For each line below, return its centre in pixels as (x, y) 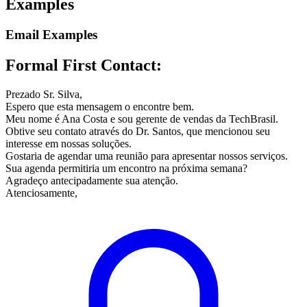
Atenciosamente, (41, 193)
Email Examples (51, 34)
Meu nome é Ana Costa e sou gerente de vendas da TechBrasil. (142, 119)
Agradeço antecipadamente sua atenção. (92, 180)
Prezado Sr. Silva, (44, 94)
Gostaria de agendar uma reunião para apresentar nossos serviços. (147, 156)
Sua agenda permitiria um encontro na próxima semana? (126, 168)
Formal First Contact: (84, 65)
